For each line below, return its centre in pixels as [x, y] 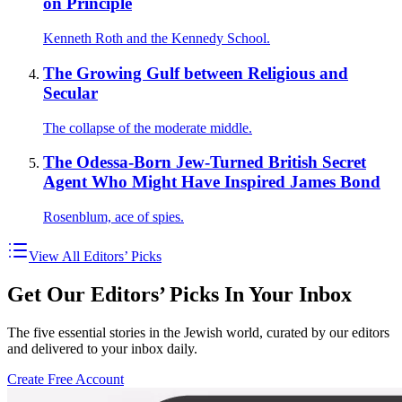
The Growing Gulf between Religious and [196, 73]
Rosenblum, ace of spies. [114, 216]
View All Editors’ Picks [95, 256]
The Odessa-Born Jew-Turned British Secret [205, 162]
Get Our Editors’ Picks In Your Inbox [179, 294]
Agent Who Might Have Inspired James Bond [212, 182]
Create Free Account [66, 379]
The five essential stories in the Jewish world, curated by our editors [198, 332]
